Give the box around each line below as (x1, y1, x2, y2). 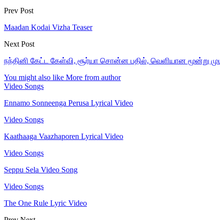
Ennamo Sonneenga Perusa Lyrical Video (4, 98, 133, 107)
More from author (66, 73, 121, 82)
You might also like (4, 73, 64, 82)
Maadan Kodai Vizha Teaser (4, 23, 92, 31)
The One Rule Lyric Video (4, 198, 87, 207)
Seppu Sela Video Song (4, 165, 78, 174)
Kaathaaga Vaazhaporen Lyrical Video (4, 132, 123, 140)
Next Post (4, 39, 34, 48)
